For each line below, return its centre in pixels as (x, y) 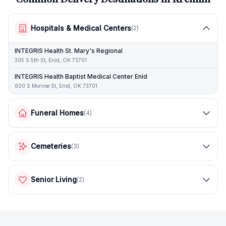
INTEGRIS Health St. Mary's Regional (69, 51)
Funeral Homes (57, 113)
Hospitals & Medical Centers (81, 28)
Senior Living (54, 179)
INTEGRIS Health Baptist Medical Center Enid (81, 76)
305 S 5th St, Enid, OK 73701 (51, 60)
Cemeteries (51, 146)
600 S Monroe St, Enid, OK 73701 (56, 86)
